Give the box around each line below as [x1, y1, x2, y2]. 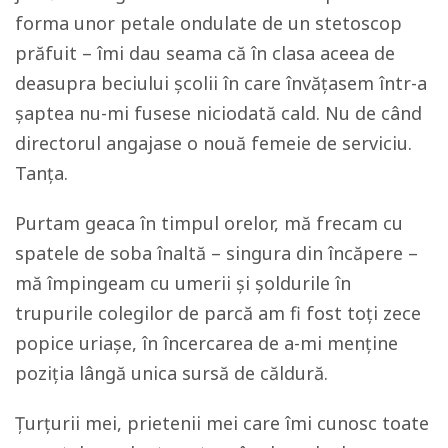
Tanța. [15, 161, 68, 185]
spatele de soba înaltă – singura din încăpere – [15, 241, 418, 265]
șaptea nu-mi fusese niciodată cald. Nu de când [15, 101, 422, 125]
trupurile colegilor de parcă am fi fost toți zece [15, 301, 421, 325]
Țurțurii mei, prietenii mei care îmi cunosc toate [15, 411, 429, 435]
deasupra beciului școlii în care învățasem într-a [15, 71, 427, 95]
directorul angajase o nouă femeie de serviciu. [15, 131, 412, 155]
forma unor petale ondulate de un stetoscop [15, 11, 402, 35]
